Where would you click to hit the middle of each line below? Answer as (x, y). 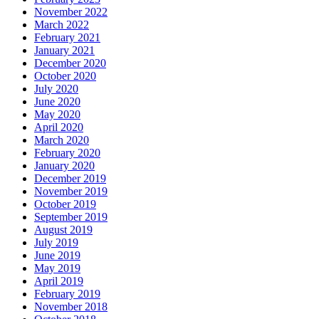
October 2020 (65, 75)
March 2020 (62, 140)
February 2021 (67, 37)
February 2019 (67, 293)
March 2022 (62, 24)
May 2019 (57, 268)
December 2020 (70, 63)
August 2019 (63, 229)
